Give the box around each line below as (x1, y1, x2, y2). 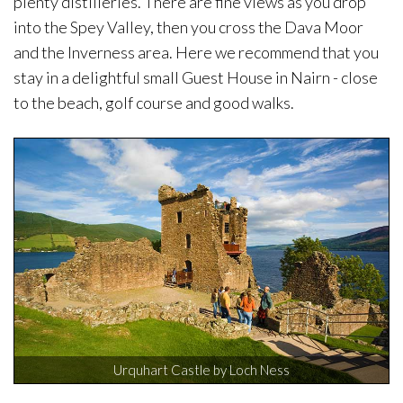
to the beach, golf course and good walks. (13, 93, 294, 113)
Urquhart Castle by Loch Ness (113, 362, 290, 379)
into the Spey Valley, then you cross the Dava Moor (13, 17, 363, 38)
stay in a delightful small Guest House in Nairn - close (13, 67, 378, 88)
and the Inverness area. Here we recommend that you (13, 42, 379, 63)
